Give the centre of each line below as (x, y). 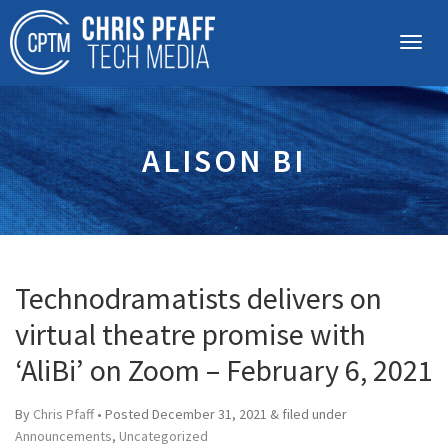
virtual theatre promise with (190, 334)
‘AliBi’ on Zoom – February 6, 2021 (224, 370)
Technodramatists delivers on (198, 298)
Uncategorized (163, 436)
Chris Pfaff (63, 414)
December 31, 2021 (209, 414)
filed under (313, 414)
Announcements (63, 436)
